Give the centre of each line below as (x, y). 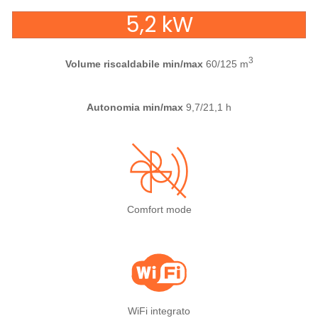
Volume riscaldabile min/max (135, 64)
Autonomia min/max (136, 107)
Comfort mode (159, 209)
